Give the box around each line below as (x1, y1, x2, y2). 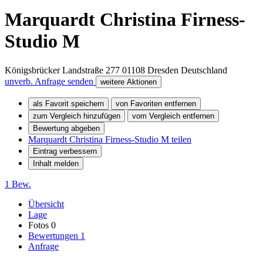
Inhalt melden (33, 159, 79, 168)
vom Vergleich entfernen (132, 111, 214, 120)
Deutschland (181, 65, 227, 75)
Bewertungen (28, 230, 80, 241)
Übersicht (28, 198, 64, 209)
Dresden (147, 65, 178, 75)
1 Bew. (5, 178, 31, 189)
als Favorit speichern (33, 99, 104, 108)
